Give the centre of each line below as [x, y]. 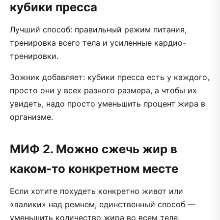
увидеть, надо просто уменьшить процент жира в [108, 103]
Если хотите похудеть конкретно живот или [96, 191]
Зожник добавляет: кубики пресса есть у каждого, [110, 77]
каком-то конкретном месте [94, 168]
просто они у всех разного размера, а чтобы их [103, 90]
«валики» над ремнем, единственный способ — [103, 204]
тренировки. [34, 56]
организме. [31, 117]
